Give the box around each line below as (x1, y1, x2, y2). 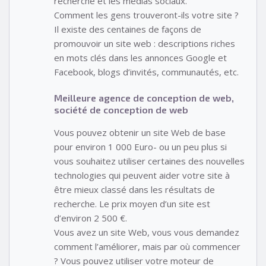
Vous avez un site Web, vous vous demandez (54, 226, 239, 239)
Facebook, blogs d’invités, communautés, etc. (54, 65, 239, 78)
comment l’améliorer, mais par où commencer (54, 240, 240, 253)
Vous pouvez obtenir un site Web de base (54, 126, 226, 139)
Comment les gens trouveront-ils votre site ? (54, 8, 239, 21)
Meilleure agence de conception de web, (54, 92, 234, 104)
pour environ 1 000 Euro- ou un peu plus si (54, 141, 227, 153)
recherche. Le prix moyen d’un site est (54, 198, 210, 210)
